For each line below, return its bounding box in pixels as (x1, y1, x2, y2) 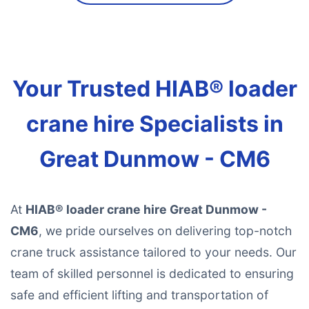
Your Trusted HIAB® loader (12, 75, 297, 102)
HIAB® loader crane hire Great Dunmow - (26, 202, 267, 217)
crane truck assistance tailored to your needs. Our (10, 245, 297, 259)
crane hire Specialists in (26, 110, 283, 137)
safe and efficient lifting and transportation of (10, 288, 268, 302)
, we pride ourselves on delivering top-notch (39, 223, 292, 238)
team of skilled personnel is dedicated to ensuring (10, 266, 294, 281)
